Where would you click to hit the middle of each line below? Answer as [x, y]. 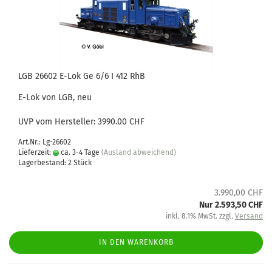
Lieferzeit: [36, 152]
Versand [249, 216]
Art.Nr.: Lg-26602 [45, 142]
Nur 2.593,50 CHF [231, 205]
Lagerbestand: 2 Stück [55, 163]
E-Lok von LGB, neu [55, 97]
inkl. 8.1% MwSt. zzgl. [200, 216]
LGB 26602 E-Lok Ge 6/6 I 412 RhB [82, 76]
